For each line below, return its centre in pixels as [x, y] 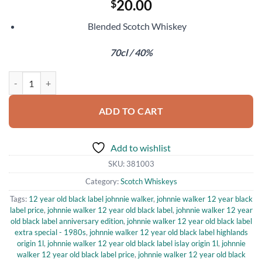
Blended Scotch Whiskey [137, 26]
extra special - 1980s [50, 232]
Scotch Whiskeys [149, 182]
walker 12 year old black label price [75, 255]
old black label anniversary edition [67, 221]
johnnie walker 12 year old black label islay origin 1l [132, 244]
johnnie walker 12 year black [204, 199]
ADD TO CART [131, 111]
